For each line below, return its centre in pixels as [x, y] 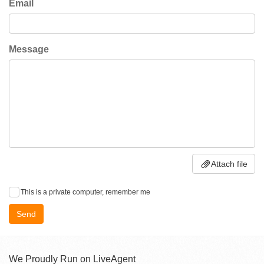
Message [29, 49]
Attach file [229, 164]
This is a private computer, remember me [85, 192]
